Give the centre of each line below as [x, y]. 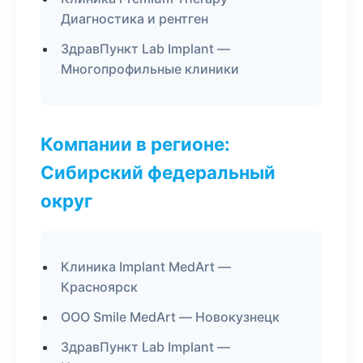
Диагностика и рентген [135, 19]
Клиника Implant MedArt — [146, 267]
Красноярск [99, 287]
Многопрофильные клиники [150, 69]
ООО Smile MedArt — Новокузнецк [170, 317]
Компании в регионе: [135, 144]
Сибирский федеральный [158, 172]
